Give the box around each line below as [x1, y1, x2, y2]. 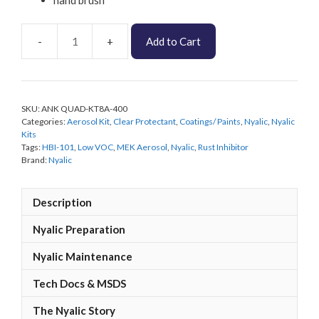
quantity [127, 135, 167, 149]
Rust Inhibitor [198, 142, 249, 153]
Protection [127, 104, 179, 117]
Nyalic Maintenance [33, 249, 132, 263]
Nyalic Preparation [33, 222, 125, 236]
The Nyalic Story [33, 303, 115, 317]
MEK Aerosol [117, 142, 167, 153]
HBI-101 [42, 142, 74, 153]
